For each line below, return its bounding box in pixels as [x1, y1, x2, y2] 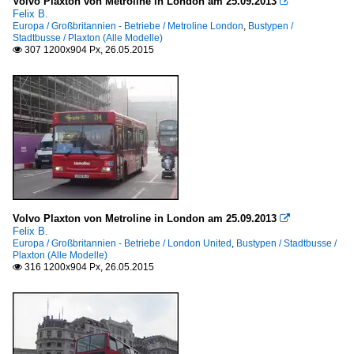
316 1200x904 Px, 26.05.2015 [22, 262, 154, 273]
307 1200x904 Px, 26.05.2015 [22, 44, 154, 56]
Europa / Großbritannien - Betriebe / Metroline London [13, 21, 243, 32]
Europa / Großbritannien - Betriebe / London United [13, 238, 232, 250]
